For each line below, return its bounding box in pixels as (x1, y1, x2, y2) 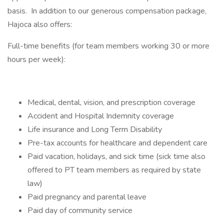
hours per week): (7, 54, 67, 65)
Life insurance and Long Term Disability (27, 124, 162, 135)
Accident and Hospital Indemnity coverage (27, 110, 174, 121)
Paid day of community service (27, 205, 132, 216)
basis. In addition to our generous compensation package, (7, 5, 206, 16)
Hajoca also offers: (7, 19, 72, 30)
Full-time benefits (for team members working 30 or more (7, 40, 209, 51)
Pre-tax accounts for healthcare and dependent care (27, 137, 207, 148)
